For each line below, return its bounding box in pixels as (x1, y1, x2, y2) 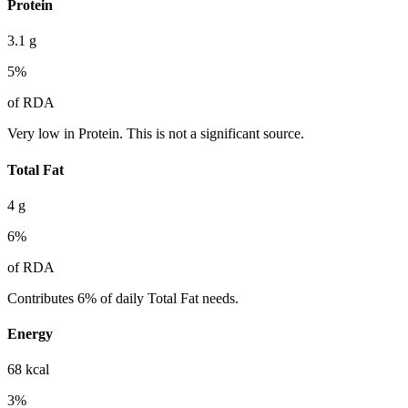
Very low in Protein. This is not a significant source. (7, 126, 304, 142)
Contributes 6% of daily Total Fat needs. (7, 290, 239, 306)
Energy (7, 326, 53, 342)
